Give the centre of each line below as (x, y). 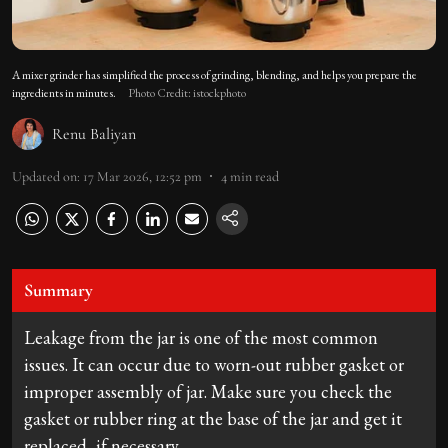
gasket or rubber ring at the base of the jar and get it (213, 418)
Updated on (44, 176)
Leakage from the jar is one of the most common (201, 337)
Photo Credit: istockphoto (187, 92)
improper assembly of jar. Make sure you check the (208, 391)
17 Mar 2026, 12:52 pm (142, 176)
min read (254, 176)
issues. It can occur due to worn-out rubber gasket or (214, 364)
